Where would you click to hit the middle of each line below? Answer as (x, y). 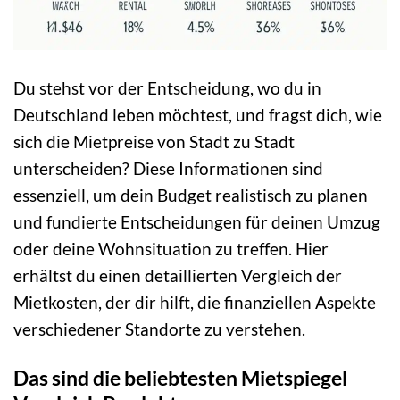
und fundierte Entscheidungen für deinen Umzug (197, 222)
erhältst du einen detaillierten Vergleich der (178, 276)
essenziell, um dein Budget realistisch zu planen (191, 196)
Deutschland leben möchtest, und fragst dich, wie (198, 115)
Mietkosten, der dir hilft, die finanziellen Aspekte (195, 303)
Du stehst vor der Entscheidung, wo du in (167, 88)
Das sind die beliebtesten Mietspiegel (180, 378)
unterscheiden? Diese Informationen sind (168, 169)
